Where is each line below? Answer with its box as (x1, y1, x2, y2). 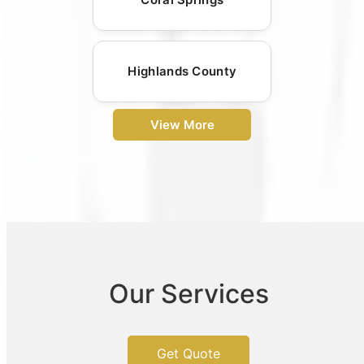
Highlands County (128, 63, 237, 80)
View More (149, 117, 214, 133)
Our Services (108, 277, 269, 310)
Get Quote (157, 344, 220, 362)
